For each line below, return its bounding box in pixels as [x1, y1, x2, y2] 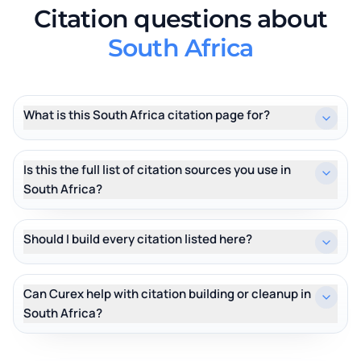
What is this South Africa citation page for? [23, 106, 270, 123]
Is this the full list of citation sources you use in [23, 161, 291, 178]
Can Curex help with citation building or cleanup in [23, 285, 311, 302]
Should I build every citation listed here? [23, 230, 252, 247]
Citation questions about [34, 4, 327, 34]
